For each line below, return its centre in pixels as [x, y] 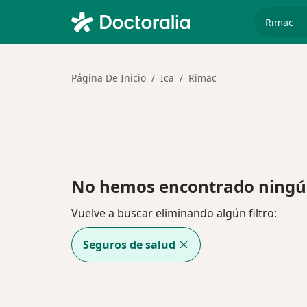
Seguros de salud [129, 245]
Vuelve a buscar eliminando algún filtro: [174, 213]
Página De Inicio [109, 78]
